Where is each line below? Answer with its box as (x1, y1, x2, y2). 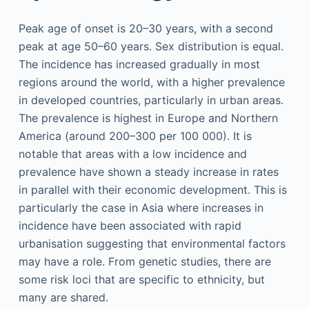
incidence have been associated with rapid (18, 218, 241, 232)
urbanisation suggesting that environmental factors (18, 236, 286, 250)
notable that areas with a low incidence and (18, 146, 247, 161)
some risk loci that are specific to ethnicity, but (18, 272, 265, 286)
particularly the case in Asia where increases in (18, 200, 263, 215)
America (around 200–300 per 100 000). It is (18, 128, 252, 143)
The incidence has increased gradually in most (18, 57, 260, 71)
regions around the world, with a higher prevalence (18, 74, 285, 89)
